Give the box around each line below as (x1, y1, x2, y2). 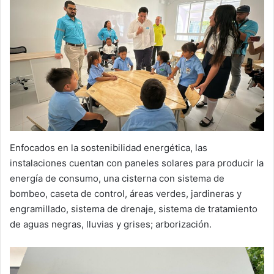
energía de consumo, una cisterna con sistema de (10, 172, 224, 184)
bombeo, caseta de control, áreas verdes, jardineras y (10, 187, 242, 199)
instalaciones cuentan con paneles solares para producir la (10, 157, 264, 169)
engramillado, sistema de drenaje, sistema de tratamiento (10, 202, 257, 215)
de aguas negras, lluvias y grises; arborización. (10, 218, 212, 230)
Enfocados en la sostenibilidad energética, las (10, 141, 207, 154)
